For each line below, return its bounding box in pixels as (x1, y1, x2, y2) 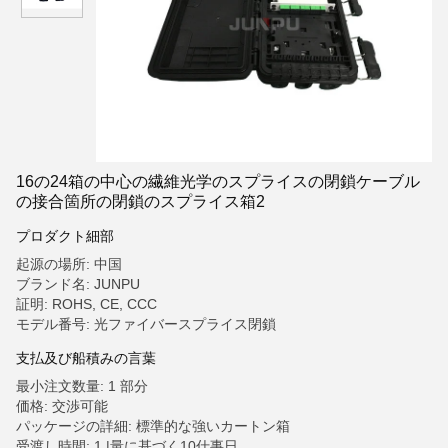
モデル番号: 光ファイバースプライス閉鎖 (16, 316, 276, 332)
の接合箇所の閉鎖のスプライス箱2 (16, 193, 265, 210)
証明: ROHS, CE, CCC (16, 296, 157, 312)
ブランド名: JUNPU (16, 276, 140, 292)
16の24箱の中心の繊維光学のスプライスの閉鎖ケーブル (16, 173, 420, 190)
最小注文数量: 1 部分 (16, 378, 148, 394)
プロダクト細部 (16, 228, 114, 244)
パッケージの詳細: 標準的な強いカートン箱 (16, 418, 290, 434)
